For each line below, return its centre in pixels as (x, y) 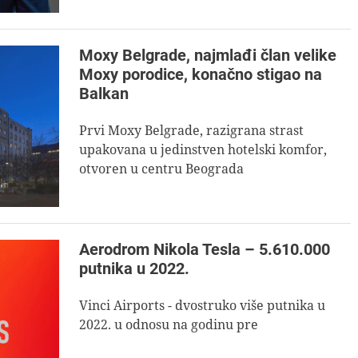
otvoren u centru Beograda (161, 169)
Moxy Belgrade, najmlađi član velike (208, 55)
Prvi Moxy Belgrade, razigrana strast (191, 130)
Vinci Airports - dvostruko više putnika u (202, 305)
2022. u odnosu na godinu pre (169, 324)
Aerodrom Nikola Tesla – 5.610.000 (205, 249)
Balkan (104, 93)
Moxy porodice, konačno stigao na (201, 74)
